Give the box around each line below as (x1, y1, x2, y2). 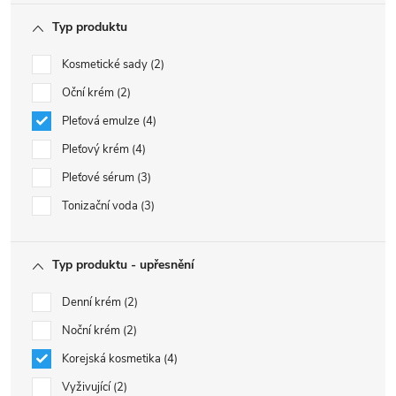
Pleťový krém (62, 141, 132, 157)
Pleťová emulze (62, 113, 142, 129)
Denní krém (62, 294, 124, 310)
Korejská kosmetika (62, 351, 164, 367)
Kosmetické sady (62, 57, 150, 72)
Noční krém (62, 323, 123, 339)
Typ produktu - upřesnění (52, 256, 194, 273)
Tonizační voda (62, 198, 141, 214)
